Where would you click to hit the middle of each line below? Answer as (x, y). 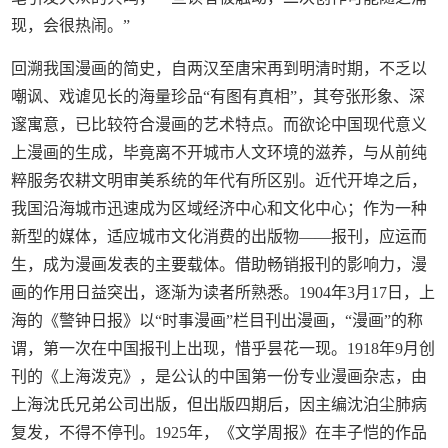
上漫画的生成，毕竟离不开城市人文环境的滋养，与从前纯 (219, 153)
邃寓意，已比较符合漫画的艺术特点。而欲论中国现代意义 (219, 125)
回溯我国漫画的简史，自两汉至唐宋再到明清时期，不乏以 (219, 69)
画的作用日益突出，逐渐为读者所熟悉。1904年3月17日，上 (223, 293)
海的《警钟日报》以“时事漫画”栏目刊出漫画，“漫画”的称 (217, 321)
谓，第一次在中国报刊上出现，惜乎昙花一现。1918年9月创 (223, 349)
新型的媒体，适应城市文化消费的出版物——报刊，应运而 (219, 237)
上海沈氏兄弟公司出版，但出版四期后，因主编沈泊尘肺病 (219, 405)
